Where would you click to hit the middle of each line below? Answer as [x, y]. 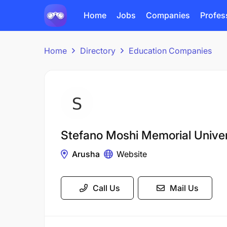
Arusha [86, 154]
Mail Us [184, 188]
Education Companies [170, 51]
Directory [98, 51]
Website [132, 154]
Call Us [106, 188]
